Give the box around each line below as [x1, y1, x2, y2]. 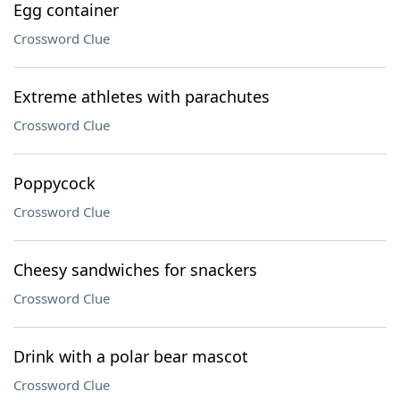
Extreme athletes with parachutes [13, 86, 270, 107]
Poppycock [13, 172, 96, 194]
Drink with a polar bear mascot [13, 346, 248, 367]
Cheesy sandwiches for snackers [13, 259, 257, 280]
